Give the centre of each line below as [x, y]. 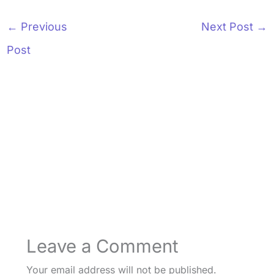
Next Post [229, 27]
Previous [42, 27]
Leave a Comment [102, 246]
